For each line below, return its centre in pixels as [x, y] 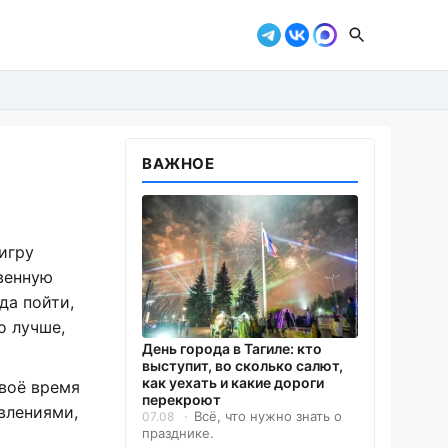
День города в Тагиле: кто [232, 349]
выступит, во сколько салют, [242, 366]
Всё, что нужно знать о [268, 416]
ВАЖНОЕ [178, 163]
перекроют [181, 400]
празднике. [178, 433]
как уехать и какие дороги [233, 383]
